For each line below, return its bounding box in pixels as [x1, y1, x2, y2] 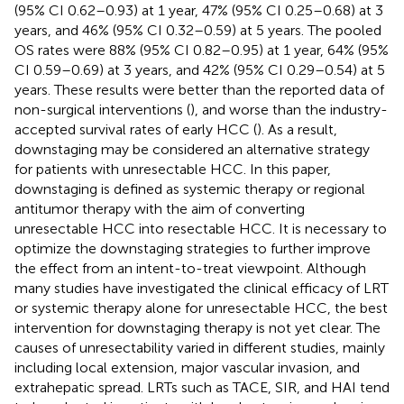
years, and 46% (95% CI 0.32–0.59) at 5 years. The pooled [14, 21, 381, 39]
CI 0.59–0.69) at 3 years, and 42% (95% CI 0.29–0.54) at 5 [14, 60, 385, 78]
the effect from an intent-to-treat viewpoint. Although [14, 259, 366, 277]
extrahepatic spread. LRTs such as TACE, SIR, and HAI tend [14, 378, 390, 396]
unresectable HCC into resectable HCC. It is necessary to [14, 219, 387, 237]
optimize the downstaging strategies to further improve [14, 239, 371, 257]
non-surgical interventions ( [14, 100, 190, 118]
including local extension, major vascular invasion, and [14, 358, 360, 376]
